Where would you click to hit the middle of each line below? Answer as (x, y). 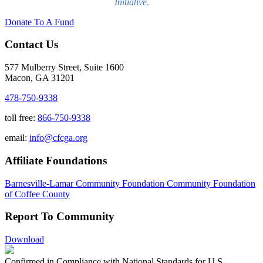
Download (24, 239)
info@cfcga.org (58, 138)
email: (17, 138)
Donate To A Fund (39, 22)
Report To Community (60, 217)
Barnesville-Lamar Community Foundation (86, 183)
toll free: (21, 118)
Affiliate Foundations (56, 160)
